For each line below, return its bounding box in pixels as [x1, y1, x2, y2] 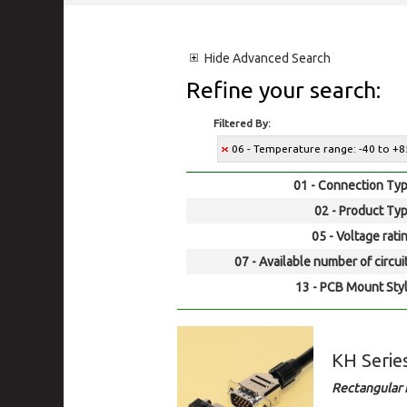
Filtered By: [213, 117, 271, 129]
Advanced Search [230, 51, 331, 65]
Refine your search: [186, 77, 381, 103]
